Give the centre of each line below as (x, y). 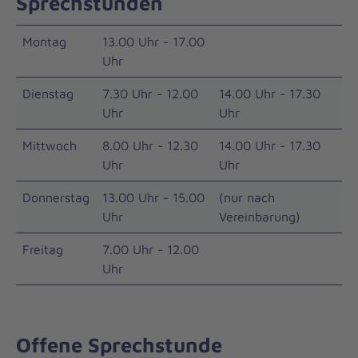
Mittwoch (50, 145)
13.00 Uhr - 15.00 (153, 197)
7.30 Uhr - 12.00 (150, 93)
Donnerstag (56, 197)
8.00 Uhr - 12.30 (150, 145)
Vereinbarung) (260, 216)
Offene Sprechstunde (119, 344)
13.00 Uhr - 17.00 (153, 41)
